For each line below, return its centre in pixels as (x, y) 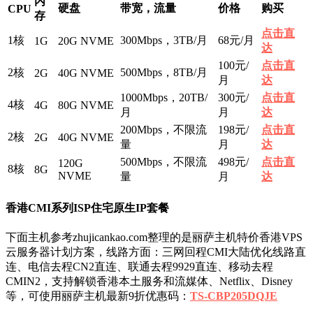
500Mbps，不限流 (163, 161)
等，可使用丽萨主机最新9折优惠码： (98, 296)
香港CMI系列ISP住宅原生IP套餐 (87, 208)
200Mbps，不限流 (163, 129)
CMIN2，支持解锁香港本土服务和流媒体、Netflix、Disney (149, 282)
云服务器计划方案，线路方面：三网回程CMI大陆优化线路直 (156, 252)
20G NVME (86, 41)
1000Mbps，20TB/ (164, 97)
